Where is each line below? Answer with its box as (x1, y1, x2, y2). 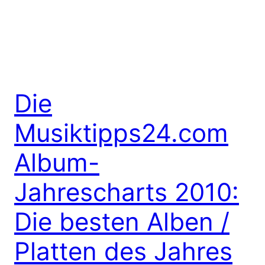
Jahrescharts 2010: (14, 176, 239, 207)
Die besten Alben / (14, 206, 230, 237)
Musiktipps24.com (14, 117, 228, 148)
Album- (14, 147, 99, 177)
